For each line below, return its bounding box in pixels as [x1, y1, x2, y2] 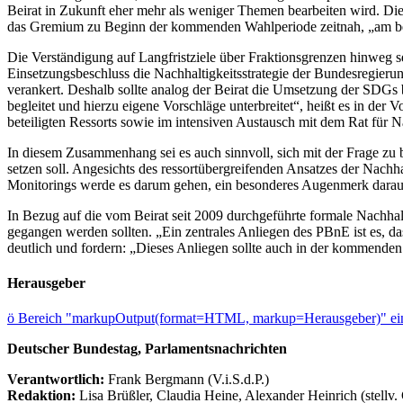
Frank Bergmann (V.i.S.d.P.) [108, 372, 269, 388]
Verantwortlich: [7, 372, 104, 388]
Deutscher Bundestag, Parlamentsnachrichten [7, 341, 287, 357]
